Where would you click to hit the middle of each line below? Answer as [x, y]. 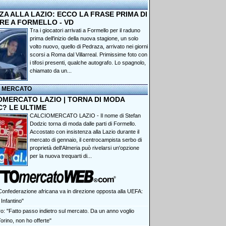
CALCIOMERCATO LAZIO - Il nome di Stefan [85, 116]
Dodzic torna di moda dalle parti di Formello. [83, 124]
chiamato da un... [51, 71]
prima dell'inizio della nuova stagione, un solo [84, 38]
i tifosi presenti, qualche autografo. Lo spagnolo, [88, 63]
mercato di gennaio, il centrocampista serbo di [86, 140]
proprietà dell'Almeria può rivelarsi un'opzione [84, 148]
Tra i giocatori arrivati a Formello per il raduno [85, 30]
